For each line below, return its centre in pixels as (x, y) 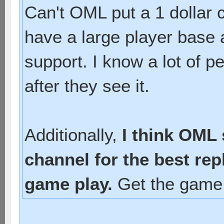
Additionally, (73, 135)
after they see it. (87, 86)
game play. (68, 184)
